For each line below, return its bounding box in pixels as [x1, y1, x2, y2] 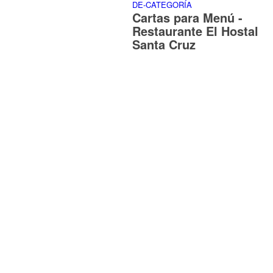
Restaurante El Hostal [132, 22, 258, 40]
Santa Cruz [132, 35, 196, 54]
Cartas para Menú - [132, 9, 243, 27]
